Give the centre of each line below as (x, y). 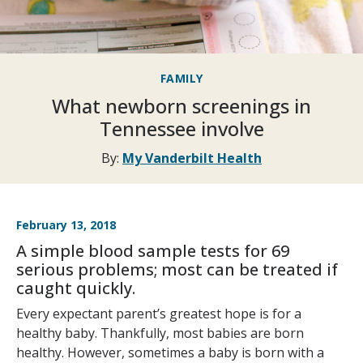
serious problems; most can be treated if (177, 270)
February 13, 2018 (66, 225)
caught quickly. (76, 288)
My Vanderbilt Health (192, 158)
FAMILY (181, 79)
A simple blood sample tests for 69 (153, 251)
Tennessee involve (181, 129)
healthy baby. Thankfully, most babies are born (160, 333)
